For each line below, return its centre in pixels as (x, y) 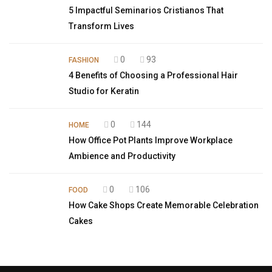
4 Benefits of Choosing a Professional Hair (153, 75)
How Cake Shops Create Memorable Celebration (164, 205)
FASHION (84, 60)
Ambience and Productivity (122, 156)
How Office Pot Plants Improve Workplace (151, 140)
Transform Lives (101, 26)
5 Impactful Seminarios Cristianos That (146, 10)
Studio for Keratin (104, 91)
